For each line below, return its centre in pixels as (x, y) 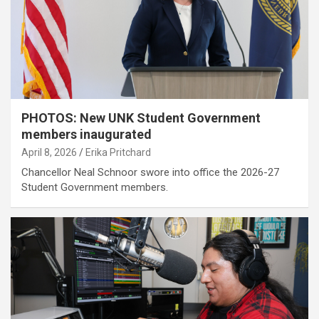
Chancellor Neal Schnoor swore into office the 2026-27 (150, 172)
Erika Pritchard (118, 152)
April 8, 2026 (49, 152)
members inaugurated (87, 134)
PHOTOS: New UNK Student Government (141, 117)
